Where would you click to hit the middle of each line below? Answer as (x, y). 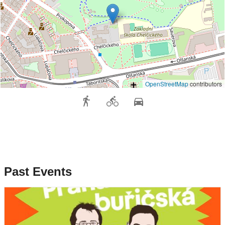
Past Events (38, 172)
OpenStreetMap (167, 84)
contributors (205, 84)
